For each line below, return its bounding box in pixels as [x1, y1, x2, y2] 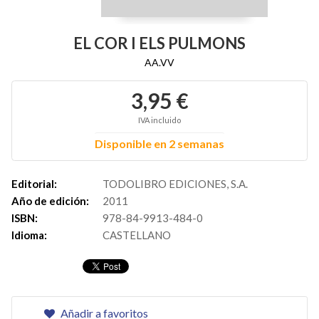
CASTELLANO [103, 229, 171, 241]
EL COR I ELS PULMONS [73, 33, 246, 53]
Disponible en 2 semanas [95, 137, 224, 150]
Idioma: [11, 229, 47, 241]
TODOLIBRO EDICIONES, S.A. [103, 177, 248, 190]
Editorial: [11, 177, 57, 190]
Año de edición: [11, 194, 89, 207]
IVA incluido [138, 115, 181, 125]
